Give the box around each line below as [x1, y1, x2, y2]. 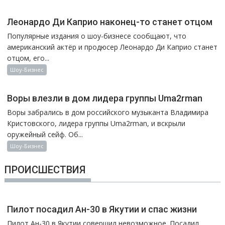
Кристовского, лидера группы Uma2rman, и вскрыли [7, 118, 186, 128]
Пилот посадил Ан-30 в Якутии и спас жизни [7, 203, 197, 214]
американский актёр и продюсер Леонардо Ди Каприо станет [7, 42, 218, 52]
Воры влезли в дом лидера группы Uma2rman [7, 92, 203, 103]
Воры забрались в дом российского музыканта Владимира [7, 107, 209, 117]
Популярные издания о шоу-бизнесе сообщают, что [7, 31, 187, 41]
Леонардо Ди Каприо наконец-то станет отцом [7, 16, 213, 27]
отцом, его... [7, 53, 50, 63]
